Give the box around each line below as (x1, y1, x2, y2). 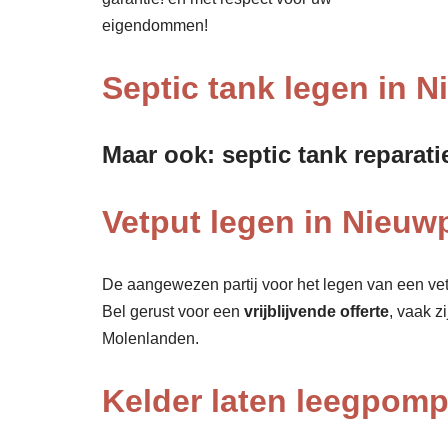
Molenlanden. (102, 330, 199, 348)
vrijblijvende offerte (244, 303, 389, 321)
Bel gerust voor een (102, 303, 244, 321)
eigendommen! (102, 17, 208, 35)
